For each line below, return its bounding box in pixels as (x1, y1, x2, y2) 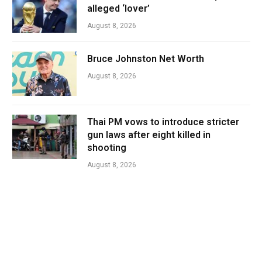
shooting (87, 142, 126, 153)
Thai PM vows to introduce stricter (87, 116, 239, 127)
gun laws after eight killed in (87, 129, 211, 140)
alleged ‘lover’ (87, 3, 150, 14)
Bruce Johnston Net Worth (87, 53, 204, 64)
